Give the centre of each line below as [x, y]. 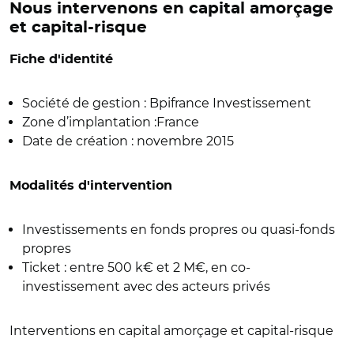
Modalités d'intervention [91, 186]
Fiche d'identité [61, 59]
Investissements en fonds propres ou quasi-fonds [179, 230]
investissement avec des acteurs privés [146, 286]
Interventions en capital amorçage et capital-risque [171, 331]
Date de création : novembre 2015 [128, 141]
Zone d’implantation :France [111, 122]
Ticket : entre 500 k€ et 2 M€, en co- [136, 267]
